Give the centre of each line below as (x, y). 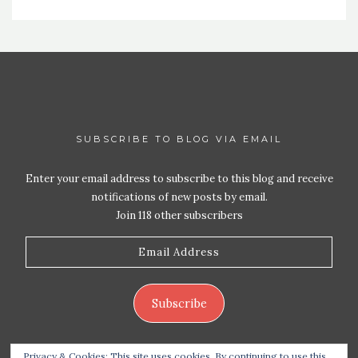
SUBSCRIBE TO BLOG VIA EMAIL (179, 139)
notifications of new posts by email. (179, 197)
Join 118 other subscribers (179, 216)
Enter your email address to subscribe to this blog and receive (179, 179)
